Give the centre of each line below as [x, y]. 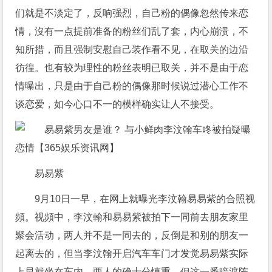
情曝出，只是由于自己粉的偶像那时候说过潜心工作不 [132, 86]
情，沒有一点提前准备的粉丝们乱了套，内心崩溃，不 [132, 32]
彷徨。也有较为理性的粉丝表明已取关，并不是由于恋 [132, 68]
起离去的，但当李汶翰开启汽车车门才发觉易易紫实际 [132, 254]
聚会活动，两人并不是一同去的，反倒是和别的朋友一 [132, 236]
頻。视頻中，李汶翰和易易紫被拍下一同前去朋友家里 [132, 217]
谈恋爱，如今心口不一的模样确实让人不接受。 [117, 104]
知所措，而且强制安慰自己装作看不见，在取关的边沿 [132, 50]
